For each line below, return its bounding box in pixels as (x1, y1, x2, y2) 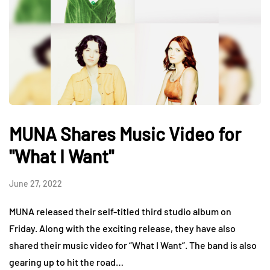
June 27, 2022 (9, 178, 62, 189)
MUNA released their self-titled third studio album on (9, 205, 231, 217)
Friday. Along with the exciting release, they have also (9, 222, 236, 234)
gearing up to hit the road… (9, 256, 124, 268)
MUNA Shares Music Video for (9, 122, 241, 145)
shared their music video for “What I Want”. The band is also (9, 239, 257, 251)
